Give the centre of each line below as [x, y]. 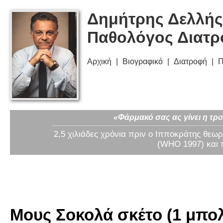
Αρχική [99, 62]
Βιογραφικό [143, 62]
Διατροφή [190, 62]
